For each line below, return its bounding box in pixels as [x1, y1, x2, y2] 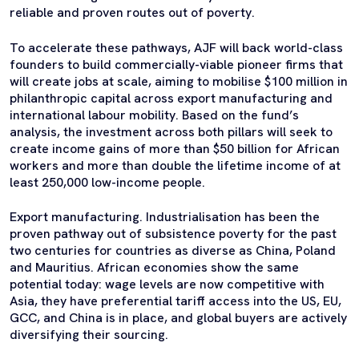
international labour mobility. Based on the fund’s [10, 106, 299, 123]
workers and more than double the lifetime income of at [10, 156, 341, 174]
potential [10, 276, 65, 293]
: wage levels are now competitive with [99, 276, 325, 293]
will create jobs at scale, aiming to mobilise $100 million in [10, 72, 348, 90]
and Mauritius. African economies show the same [10, 259, 299, 276]
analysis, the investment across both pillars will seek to [10, 123, 333, 140]
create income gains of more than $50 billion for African [10, 139, 340, 157]
